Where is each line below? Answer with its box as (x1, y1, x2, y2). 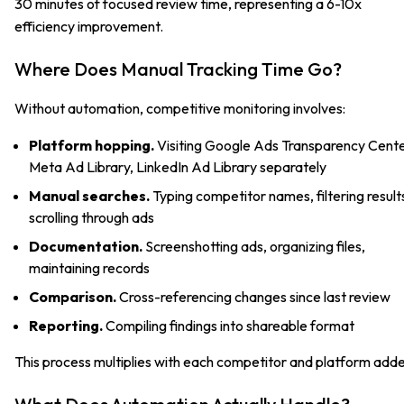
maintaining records (29, 258, 150, 277)
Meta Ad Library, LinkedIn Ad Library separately (29, 157, 326, 176)
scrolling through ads (29, 207, 154, 226)
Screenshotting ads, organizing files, (142, 236, 365, 255)
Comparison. (29, 287, 116, 306)
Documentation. (29, 236, 142, 255)
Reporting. (29, 316, 103, 335)
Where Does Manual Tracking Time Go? (14, 57, 342, 80)
